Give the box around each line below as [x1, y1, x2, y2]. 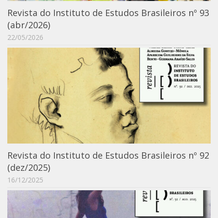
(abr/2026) [7, 19, 50, 31]
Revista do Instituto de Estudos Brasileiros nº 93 [7, 7, 209, 19]
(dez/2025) [7, 162, 50, 174]
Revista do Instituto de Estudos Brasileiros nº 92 [7, 149, 209, 162]
